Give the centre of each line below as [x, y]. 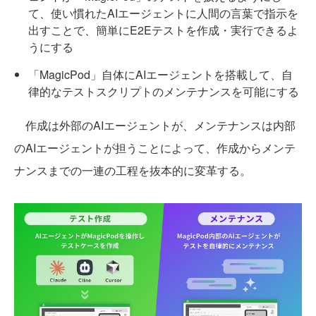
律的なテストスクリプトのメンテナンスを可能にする [164, 91]
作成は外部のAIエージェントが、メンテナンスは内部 [155, 125]
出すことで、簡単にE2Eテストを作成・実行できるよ [163, 30]
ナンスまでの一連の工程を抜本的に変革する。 [133, 170]
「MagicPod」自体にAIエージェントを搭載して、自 [160, 74]
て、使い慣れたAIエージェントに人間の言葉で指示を [163, 13]
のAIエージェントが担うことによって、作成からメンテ [155, 147]
